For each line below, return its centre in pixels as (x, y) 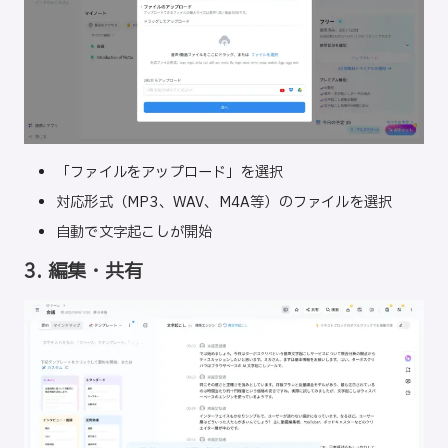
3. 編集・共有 (84, 272)
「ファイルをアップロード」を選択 (170, 173)
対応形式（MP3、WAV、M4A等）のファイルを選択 (224, 203)
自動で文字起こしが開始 (134, 233)
